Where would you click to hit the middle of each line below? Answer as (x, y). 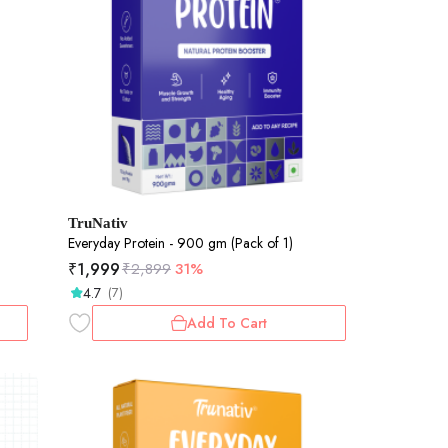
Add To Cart (226, 322)
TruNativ (97, 222)
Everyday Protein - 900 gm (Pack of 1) (180, 242)
